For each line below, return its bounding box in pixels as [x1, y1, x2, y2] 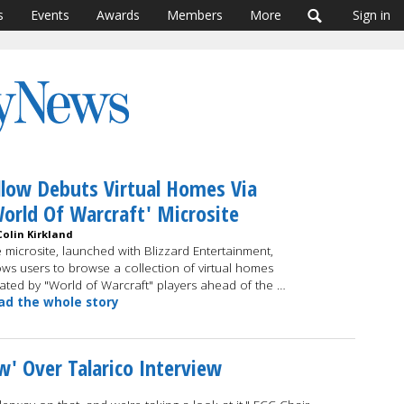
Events [31, 6, 69, 23]
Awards [96, 6, 140, 23]
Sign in [353, 6, 390, 23]
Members [167, 6, 223, 23]
